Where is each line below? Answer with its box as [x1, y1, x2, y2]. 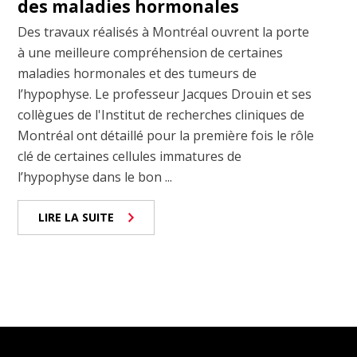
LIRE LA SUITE [38, 210, 115, 226]
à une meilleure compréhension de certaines [18, 44, 284, 62]
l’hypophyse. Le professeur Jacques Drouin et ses [18, 85, 312, 104]
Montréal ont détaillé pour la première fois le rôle [18, 127, 315, 145]
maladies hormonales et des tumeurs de [18, 65, 257, 83]
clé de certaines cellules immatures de [18, 147, 242, 166]
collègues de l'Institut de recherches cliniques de [18, 106, 305, 124]
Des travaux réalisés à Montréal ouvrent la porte [18, 23, 310, 41]
